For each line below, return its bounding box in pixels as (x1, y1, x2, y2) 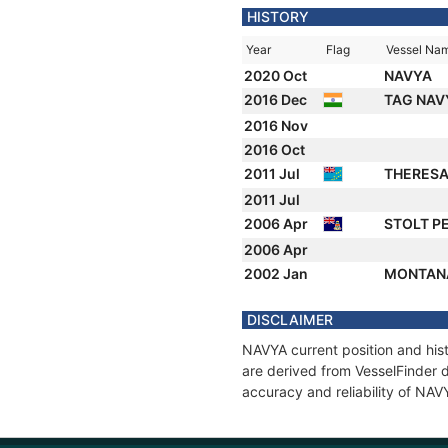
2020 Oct (244, 67, 310, 84)
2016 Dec (244, 91, 310, 108)
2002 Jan (244, 265, 311, 282)
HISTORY (247, 8, 309, 25)
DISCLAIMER (247, 311, 333, 328)
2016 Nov (244, 117, 311, 134)
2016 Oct (244, 141, 308, 158)
